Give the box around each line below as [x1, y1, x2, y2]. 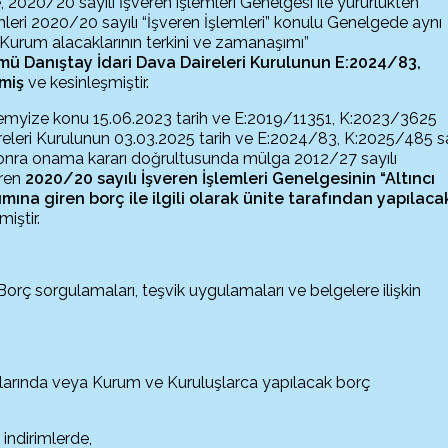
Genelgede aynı [327, 13, 443, 32]
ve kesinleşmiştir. [24, 73, 150, 92]
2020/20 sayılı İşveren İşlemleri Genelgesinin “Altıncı [25, 169, 436, 188]
